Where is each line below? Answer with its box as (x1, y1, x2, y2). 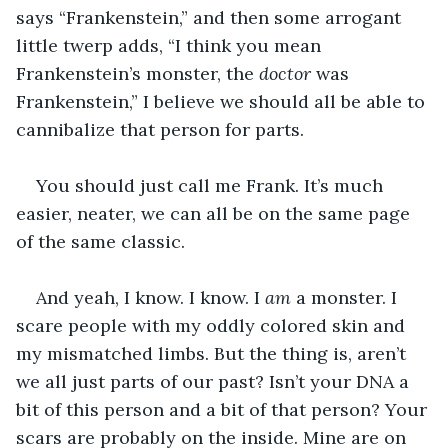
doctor (259, 61, 311, 85)
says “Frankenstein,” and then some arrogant (16, 5, 406, 29)
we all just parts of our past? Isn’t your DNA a (16, 369, 414, 393)
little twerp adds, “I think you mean (16, 33, 326, 57)
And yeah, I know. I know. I (36, 285, 265, 309)
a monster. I (291, 285, 402, 309)
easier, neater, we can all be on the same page (16, 201, 415, 225)
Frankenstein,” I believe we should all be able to (16, 89, 430, 113)
